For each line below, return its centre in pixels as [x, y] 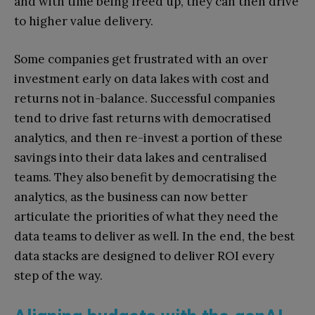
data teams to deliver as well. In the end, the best [154, 236]
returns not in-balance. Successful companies [144, 98]
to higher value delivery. [84, 21]
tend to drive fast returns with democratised [143, 118]
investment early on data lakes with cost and [142, 78]
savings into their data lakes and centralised [141, 157]
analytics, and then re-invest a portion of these [148, 137]
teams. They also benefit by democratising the [146, 177]
